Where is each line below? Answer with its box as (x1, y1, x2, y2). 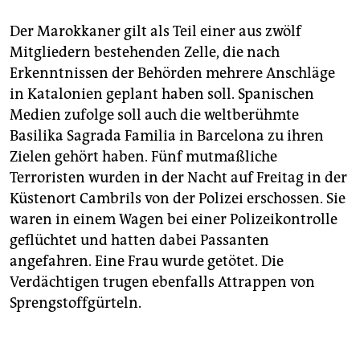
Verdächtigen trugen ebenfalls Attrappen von (10, 273, 315, 292)
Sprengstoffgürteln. (10, 294, 141, 313)
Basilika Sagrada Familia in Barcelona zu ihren (10, 127, 324, 145)
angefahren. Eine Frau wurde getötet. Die (10, 252, 284, 271)
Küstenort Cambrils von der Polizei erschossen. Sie (10, 190, 346, 208)
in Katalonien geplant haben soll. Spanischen (10, 85, 314, 104)
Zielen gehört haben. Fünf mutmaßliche (10, 148, 277, 166)
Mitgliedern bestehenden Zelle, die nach (10, 43, 280, 62)
